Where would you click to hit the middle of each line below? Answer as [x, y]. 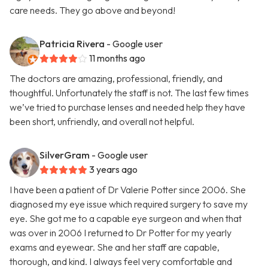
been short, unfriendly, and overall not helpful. [102, 122]
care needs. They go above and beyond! [92, 10]
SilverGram [65, 155]
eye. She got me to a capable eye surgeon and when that [126, 219]
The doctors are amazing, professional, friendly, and [116, 79]
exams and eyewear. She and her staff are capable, [115, 247]
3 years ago [113, 170]
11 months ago [117, 58]
